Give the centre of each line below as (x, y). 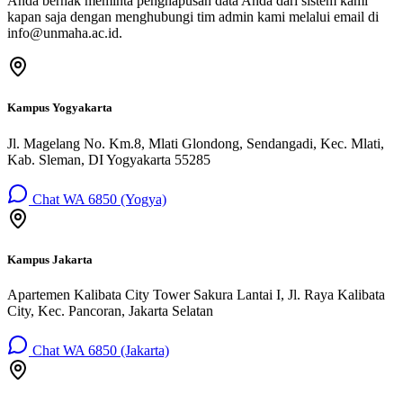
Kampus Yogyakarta (60, 108)
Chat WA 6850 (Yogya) (98, 199)
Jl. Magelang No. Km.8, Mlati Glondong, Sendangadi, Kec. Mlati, (196, 143)
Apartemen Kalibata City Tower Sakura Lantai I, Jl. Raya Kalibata (196, 294)
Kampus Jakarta (50, 259)
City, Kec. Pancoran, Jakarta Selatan (110, 310)
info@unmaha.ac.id (63, 33)
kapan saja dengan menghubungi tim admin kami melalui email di (193, 17)
